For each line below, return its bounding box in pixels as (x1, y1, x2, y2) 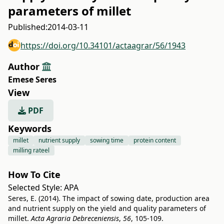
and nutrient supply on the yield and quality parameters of (8, 203, 206, 213)
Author (8, 60, 42, 72)
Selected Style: (8, 182, 64, 193)
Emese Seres (8, 74, 56, 85)
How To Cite (8, 168, 60, 180)
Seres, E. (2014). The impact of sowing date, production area (8, 193, 209, 203)
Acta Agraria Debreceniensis (31, 213, 119, 223)
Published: (8, 21, 47, 32)
